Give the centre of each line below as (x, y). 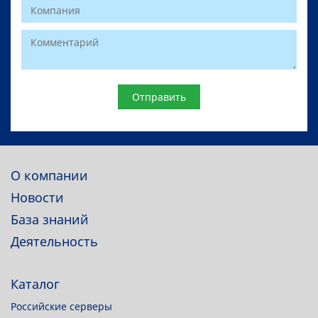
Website (40, 97)
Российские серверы (61, 307)
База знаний (50, 220)
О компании (49, 176)
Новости (37, 198)
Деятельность (54, 242)
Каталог (35, 284)
